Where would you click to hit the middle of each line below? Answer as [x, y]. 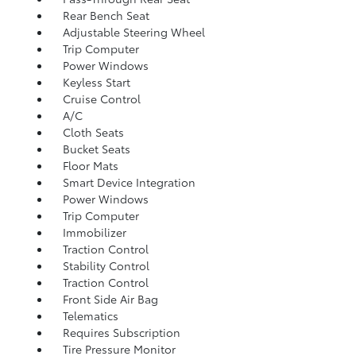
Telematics [90, 315]
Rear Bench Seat [106, 15]
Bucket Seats [96, 148]
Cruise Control [101, 98]
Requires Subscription [121, 332]
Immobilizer [94, 232]
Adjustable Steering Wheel [133, 31]
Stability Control [106, 265]
